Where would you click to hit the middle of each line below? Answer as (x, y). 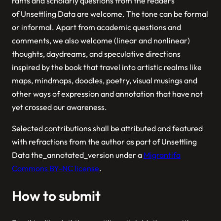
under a (129, 155)
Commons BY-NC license (55, 168)
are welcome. (142, 14)
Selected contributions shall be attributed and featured (107, 129)
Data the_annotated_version (63, 155)
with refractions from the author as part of (87, 142)
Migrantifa (162, 155)
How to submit (56, 196)
